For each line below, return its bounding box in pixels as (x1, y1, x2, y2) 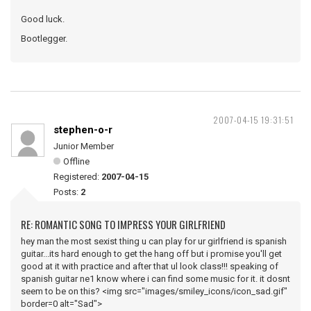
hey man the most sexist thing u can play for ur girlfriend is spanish (21, 236, 287, 246)
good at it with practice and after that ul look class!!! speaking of (21, 261, 278, 271)
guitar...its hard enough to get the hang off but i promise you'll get (21, 249, 282, 259)
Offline (63, 156, 90, 167)
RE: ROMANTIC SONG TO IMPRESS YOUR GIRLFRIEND (21, 217, 226, 232)
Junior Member (53, 141, 114, 151)
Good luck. (21, 14, 65, 24)
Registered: (53, 171, 101, 182)
